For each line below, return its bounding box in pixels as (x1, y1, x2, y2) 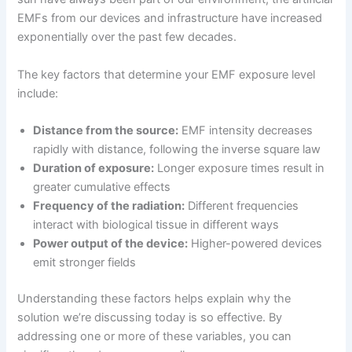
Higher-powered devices (188, 236, 323, 251)
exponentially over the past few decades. (17, 30, 237, 45)
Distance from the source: (33, 123, 179, 137)
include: (17, 86, 59, 101)
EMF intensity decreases (178, 123, 313, 137)
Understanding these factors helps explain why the (17, 291, 291, 306)
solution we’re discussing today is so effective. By (17, 310, 283, 324)
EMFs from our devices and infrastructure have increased (17, 11, 323, 26)
